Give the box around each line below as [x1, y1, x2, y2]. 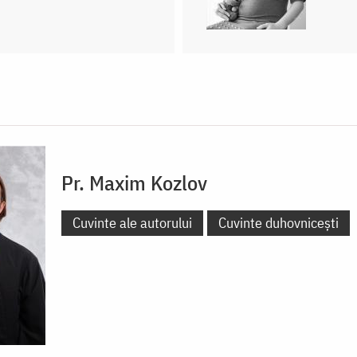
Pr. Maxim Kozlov [61, 168, 207, 196]
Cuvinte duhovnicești [218, 213, 339, 232]
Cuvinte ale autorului [73, 213, 192, 232]
